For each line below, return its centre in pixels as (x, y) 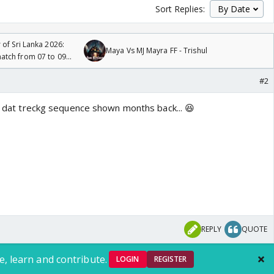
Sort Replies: (180, 9)
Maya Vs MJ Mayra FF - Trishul (157, 51)
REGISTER (170, 259)
